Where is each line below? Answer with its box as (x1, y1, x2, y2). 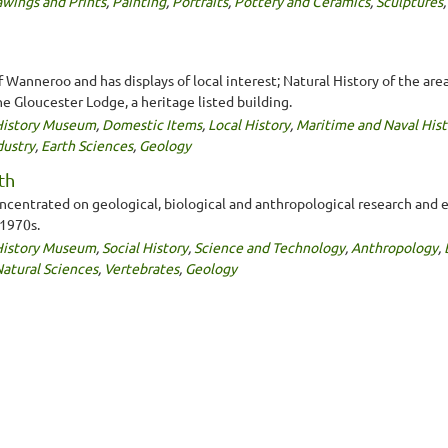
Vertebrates (104, 258, 179, 277)
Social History (102, 237, 188, 256)
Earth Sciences (41, 135, 133, 154)
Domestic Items (102, 114, 202, 133)
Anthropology (351, 237, 438, 256)
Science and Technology (194, 237, 345, 256)
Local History (208, 114, 290, 133)
